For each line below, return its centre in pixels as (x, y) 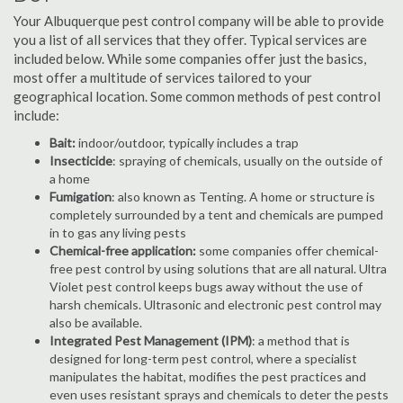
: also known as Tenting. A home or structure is (243, 197)
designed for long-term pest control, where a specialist (203, 358)
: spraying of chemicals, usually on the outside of (247, 161)
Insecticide (81, 161)
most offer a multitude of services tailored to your (163, 77)
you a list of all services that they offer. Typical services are (190, 40)
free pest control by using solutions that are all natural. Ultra (218, 269)
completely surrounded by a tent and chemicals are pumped (216, 215)
